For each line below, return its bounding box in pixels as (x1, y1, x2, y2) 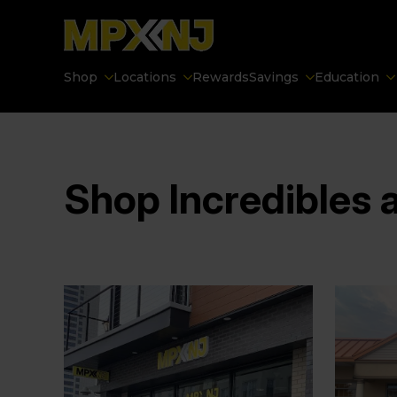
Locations (113, 69, 176, 85)
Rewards (192, 69, 249, 85)
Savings (249, 69, 299, 85)
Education (315, 69, 379, 85)
